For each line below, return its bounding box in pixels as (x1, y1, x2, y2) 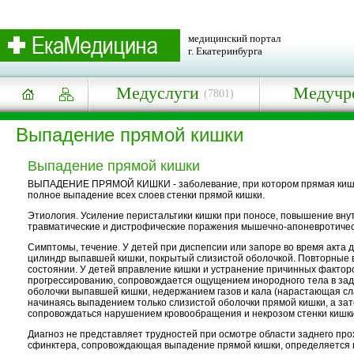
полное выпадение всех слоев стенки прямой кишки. (28, 190, 265, 201)
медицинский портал (188, 32, 281, 44)
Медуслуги (116, 83, 199, 103)
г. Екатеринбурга (188, 45, 262, 57)
